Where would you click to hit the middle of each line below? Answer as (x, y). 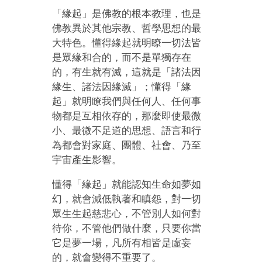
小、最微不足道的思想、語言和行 (127, 130)
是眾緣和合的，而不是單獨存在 (122, 57)
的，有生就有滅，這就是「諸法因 (127, 72)
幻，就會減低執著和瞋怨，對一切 (127, 199)
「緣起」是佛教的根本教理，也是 (127, 13)
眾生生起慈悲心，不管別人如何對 (127, 213)
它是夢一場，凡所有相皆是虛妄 (122, 243)
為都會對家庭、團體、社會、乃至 (127, 145)
